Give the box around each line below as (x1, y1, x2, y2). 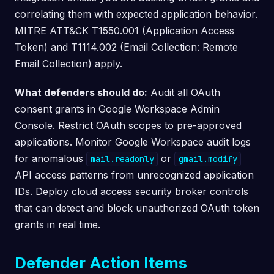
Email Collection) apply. (15, 57, 122, 70)
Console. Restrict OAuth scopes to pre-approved (15, 119, 242, 131)
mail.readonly (90, 154, 154, 165)
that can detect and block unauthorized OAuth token (15, 202, 259, 214)
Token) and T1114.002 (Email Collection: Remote (15, 41, 238, 53)
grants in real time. (15, 218, 100, 231)
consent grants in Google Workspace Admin (15, 103, 220, 115)
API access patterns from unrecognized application (15, 169, 254, 181)
